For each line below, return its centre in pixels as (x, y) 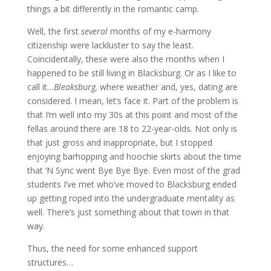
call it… (40, 87)
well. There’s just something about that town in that (128, 212)
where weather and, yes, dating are (167, 87)
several (94, 31)
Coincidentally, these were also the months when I (126, 59)
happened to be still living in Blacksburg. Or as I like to (132, 73)
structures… (50, 263)
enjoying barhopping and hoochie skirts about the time (134, 157)
